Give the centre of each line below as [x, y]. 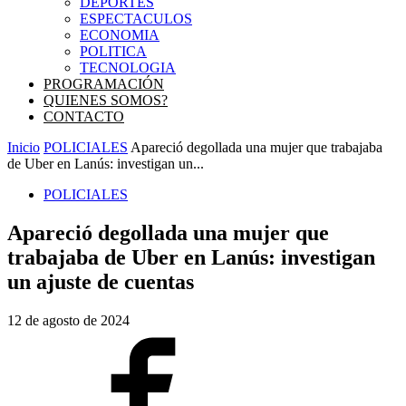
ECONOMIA [120, 35]
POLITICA [113, 51]
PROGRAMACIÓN [104, 84]
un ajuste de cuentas [101, 281]
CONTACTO [84, 116]
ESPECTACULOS [136, 19]
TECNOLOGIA [128, 68]
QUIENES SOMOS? [106, 100]
